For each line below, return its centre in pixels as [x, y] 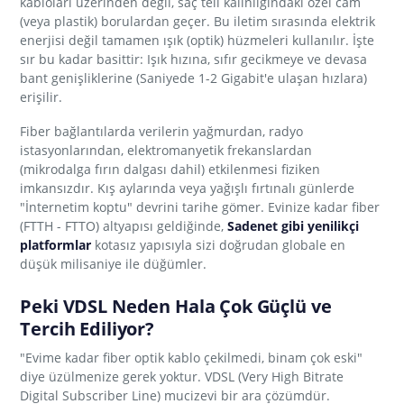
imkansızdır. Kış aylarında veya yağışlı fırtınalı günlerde [188, 188]
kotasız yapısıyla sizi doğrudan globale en [219, 244]
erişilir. [41, 97]
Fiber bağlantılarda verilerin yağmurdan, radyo [162, 131]
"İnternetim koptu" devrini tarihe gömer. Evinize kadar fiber [200, 207]
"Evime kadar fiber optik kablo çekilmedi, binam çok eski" [192, 357]
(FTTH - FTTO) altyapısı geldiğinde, [124, 225]
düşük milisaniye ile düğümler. [114, 263]
